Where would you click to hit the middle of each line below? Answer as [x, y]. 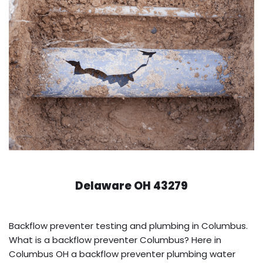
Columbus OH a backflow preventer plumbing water [122, 254]
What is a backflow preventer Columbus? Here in [115, 240]
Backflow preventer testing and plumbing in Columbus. [128, 225]
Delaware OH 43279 [131, 186]
